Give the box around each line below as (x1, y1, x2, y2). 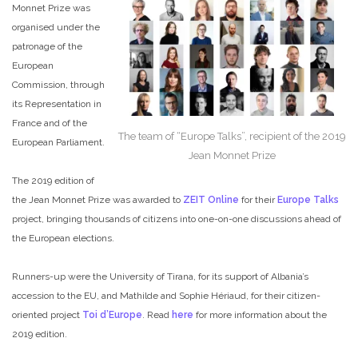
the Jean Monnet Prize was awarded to (12, 193, 183, 205)
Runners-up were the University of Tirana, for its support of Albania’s (12, 270, 308, 282)
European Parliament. (12, 136, 105, 148)
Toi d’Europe (82, 308, 142, 320)
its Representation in (12, 97, 101, 109)
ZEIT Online (183, 193, 239, 205)
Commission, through (12, 78, 105, 90)
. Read (142, 308, 172, 320)
